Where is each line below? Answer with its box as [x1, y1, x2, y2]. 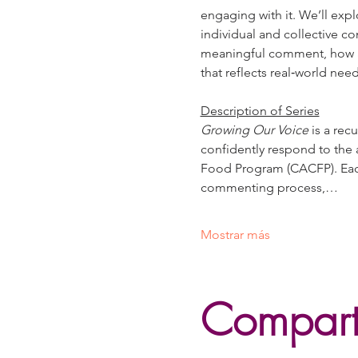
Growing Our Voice [200, 122, 308, 137]
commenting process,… [200, 180, 338, 195]
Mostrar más [200, 227, 270, 242]
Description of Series [200, 103, 320, 118]
